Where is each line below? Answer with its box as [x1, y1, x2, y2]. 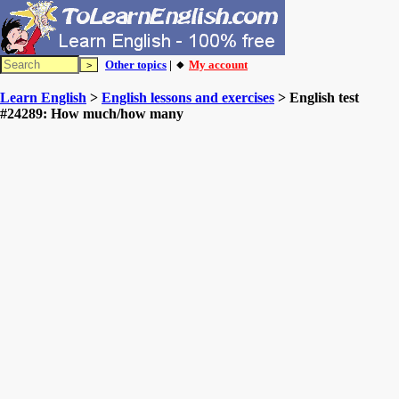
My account [189, 58, 248, 71]
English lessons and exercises [102, 90, 274, 105]
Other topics [105, 58, 167, 71]
